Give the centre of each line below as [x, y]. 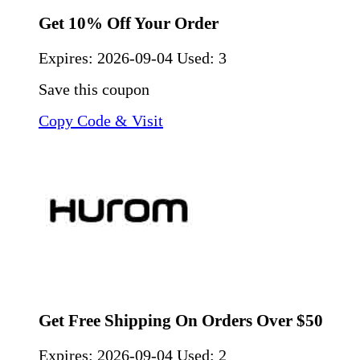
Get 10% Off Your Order [129, 23]
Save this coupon [94, 89]
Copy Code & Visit [101, 120]
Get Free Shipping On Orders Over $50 [181, 320]
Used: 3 [202, 57]
